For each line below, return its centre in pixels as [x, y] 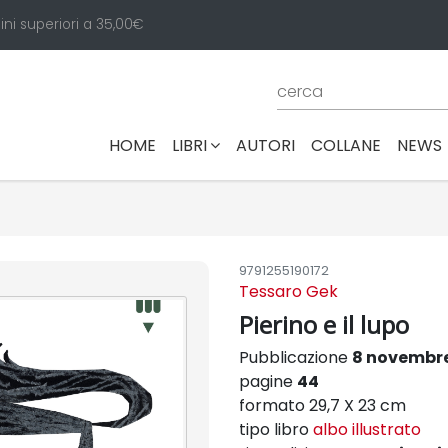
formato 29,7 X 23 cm [322, 405]
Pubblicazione [295, 357]
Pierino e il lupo [324, 324]
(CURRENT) [199, 144]
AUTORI [265, 145]
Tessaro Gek [288, 291]
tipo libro [276, 429]
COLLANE [346, 145]
